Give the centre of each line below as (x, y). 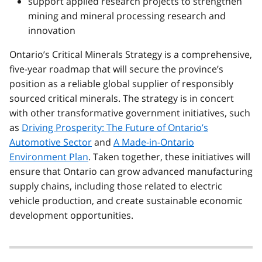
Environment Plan (49, 156)
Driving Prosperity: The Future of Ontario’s (115, 127)
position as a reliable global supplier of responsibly (121, 83)
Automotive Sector (51, 142)
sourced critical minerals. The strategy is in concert (122, 98)
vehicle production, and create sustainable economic (126, 200)
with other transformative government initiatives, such (130, 113)
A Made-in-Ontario (154, 142)
